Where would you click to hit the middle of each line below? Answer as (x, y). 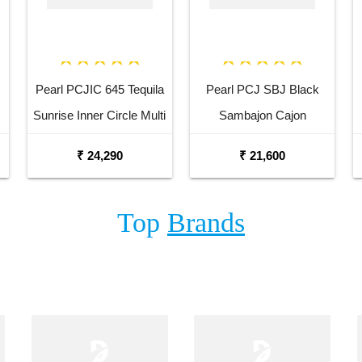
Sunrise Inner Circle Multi (100, 115)
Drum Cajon (99, 141)
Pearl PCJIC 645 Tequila (99, 89)
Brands (206, 223)
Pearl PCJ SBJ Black (262, 89)
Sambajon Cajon (262, 115)
